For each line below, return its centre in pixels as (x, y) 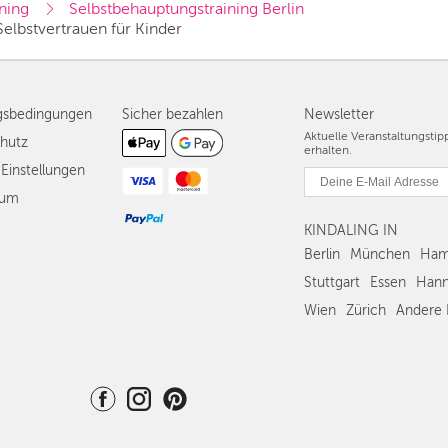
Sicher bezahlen (172, 114)
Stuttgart (332, 282)
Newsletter (339, 114)
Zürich (366, 310)
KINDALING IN (351, 230)
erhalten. (328, 150)
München (380, 254)
